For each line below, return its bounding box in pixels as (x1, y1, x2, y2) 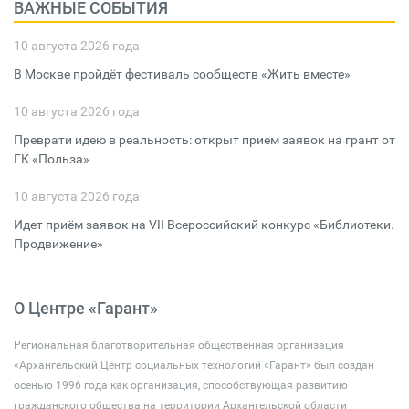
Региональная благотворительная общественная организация (14, 339, 344, 351)
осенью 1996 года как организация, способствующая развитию (14, 379, 348, 392)
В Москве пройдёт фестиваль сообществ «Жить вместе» (14, 67, 351, 81)
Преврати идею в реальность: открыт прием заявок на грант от (14, 132, 395, 147)
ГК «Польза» (14, 152, 89, 166)
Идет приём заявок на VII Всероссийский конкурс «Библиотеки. (14, 217, 394, 232)
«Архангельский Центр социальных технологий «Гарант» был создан (14, 359, 374, 372)
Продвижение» (14, 236, 103, 251)
